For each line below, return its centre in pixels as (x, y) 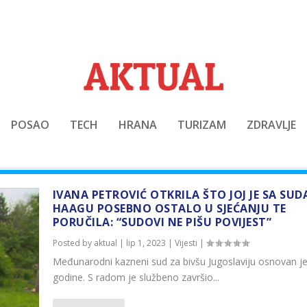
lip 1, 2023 (146, 243)
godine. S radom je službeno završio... (136, 278)
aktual (105, 243)
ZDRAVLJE (271, 124)
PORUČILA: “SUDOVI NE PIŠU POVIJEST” (162, 222)
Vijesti (186, 243)
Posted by (73, 243)
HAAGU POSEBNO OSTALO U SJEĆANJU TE (169, 209)
